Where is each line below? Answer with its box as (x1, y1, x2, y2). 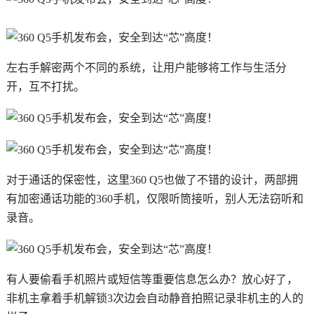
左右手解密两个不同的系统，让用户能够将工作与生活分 (6, 62, 287, 74)
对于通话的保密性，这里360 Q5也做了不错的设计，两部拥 (6, 174, 298, 186)
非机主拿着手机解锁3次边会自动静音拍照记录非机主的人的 (6, 292, 303, 304)
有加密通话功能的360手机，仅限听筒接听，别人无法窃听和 (6, 193, 303, 205)
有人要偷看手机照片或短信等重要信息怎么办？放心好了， (6, 273, 298, 285)
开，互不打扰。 (6, 81, 85, 93)
